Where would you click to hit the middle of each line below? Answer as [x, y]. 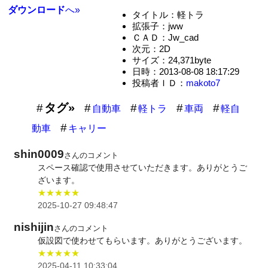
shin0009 [39, 154]
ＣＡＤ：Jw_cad [165, 38]
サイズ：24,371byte [171, 60]
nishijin [34, 227]
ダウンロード [37, 10]
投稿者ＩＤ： [159, 83]
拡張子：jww [157, 26]
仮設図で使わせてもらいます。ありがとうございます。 [143, 240]
